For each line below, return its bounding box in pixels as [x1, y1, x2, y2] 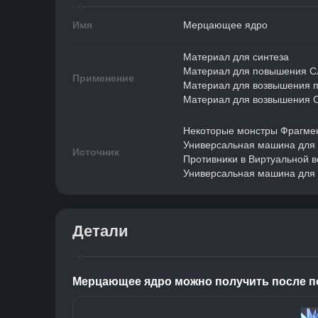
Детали [72, 222, 128, 240]
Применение [72, 72, 134, 84]
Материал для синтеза [183, 51, 289, 62]
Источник [72, 146, 119, 158]
